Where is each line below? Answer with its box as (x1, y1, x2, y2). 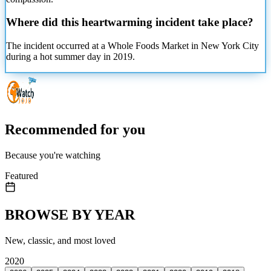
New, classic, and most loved (5, 235, 116, 246)
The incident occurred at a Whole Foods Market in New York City (6, 41, 259, 51)
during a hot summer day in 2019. (6, 51, 135, 62)
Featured (5, 170, 38, 181)
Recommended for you (5, 121, 145, 137)
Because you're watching (5, 149, 100, 160)
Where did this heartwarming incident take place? (6, 16, 253, 29)
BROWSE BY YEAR (5, 206, 135, 223)
